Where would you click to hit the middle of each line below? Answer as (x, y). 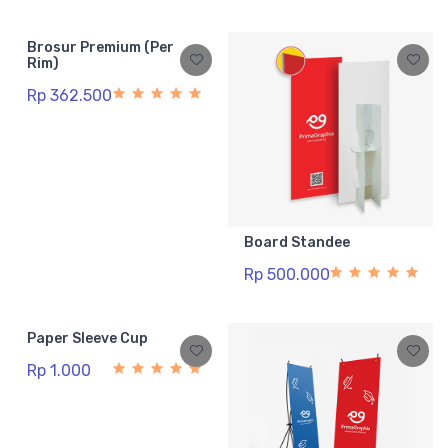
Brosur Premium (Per (100, 48)
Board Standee (297, 243)
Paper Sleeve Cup (87, 339)
